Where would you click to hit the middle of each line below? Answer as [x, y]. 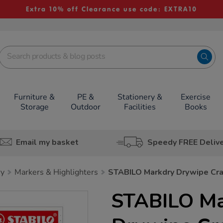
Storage [34, 107]
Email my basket [47, 142]
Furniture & [35, 97]
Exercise [196, 97]
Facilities [140, 107]
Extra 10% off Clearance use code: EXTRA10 [111, 9]
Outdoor [86, 107]
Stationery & [140, 97]
